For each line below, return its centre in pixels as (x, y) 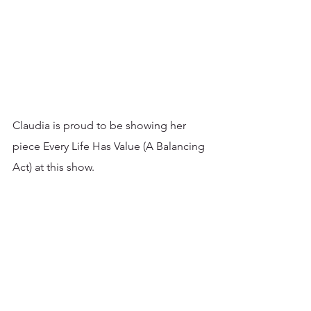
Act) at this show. (55, 167)
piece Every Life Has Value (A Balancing (110, 146)
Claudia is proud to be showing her (101, 126)
